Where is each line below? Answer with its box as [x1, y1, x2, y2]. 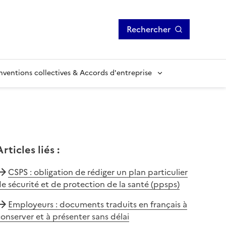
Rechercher [127, 23, 171, 36]
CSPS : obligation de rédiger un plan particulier [8, 165, 188, 178]
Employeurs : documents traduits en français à [8, 198, 187, 210]
